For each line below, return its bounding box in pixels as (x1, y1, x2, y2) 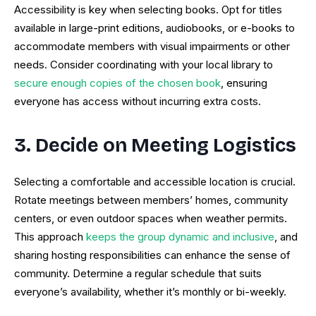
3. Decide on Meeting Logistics (14, 134, 296, 157)
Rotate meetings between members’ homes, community (14, 193, 288, 207)
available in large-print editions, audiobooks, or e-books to (14, 21, 295, 35)
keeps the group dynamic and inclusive (83, 230, 274, 244)
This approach (14, 230, 83, 244)
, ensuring (221, 76, 267, 90)
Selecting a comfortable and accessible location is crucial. (14, 175, 296, 189)
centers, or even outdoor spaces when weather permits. (14, 212, 287, 226)
